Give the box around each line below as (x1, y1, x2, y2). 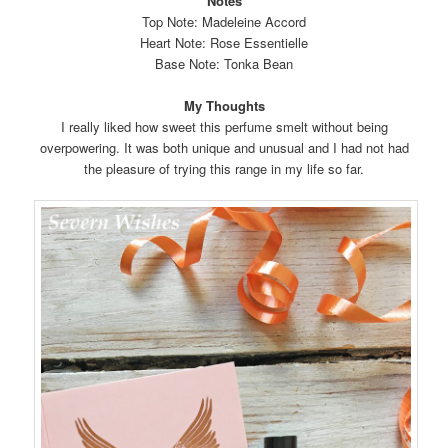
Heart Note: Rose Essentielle (140, 32, 308, 52)
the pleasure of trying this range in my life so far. (84, 159, 364, 179)
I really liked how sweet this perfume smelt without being (60, 117, 388, 137)
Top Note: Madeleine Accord (142, 11, 306, 31)
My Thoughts (183, 96, 265, 116)
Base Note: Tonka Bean (155, 53, 293, 73)
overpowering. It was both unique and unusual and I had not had (39, 138, 409, 158)
